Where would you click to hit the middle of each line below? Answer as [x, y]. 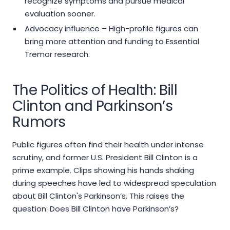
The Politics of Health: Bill [95, 90]
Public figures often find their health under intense [108, 145]
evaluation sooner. [60, 14]
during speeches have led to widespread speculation [114, 183]
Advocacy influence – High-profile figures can [111, 29]
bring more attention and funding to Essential [112, 42]
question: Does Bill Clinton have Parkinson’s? [95, 209]
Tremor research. [57, 54]
